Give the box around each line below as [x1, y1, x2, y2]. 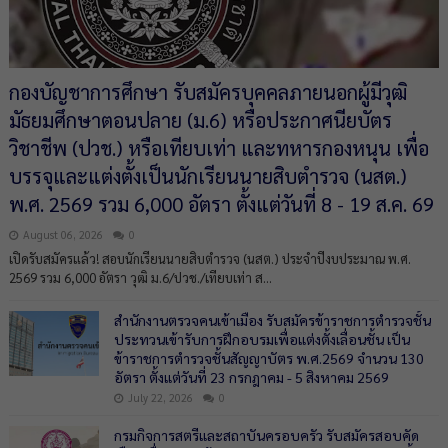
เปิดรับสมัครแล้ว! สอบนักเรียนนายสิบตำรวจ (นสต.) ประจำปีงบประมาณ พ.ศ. [8, 250, 411, 267]
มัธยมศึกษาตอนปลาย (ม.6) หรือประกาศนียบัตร [8, 107, 392, 133]
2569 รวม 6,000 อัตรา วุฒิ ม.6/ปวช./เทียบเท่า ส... [8, 269, 272, 286]
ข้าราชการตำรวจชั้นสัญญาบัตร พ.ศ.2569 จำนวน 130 [113, 349, 424, 367]
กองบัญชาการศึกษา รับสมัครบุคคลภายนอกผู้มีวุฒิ [8, 79, 407, 105]
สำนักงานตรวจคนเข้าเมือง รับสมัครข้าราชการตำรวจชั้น [113, 311, 431, 329]
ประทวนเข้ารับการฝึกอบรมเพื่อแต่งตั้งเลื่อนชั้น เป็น [113, 330, 410, 348]
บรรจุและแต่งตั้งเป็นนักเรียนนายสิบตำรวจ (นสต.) [8, 163, 407, 189]
